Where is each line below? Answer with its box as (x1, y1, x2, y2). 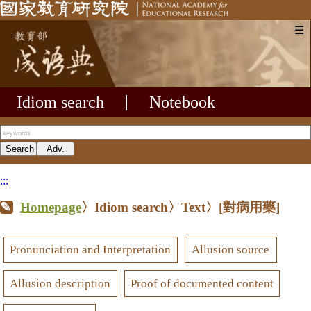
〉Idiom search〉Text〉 (81, 199, 219, 215)
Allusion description (10, 276, 111, 290)
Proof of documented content (130, 276, 274, 290)
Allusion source (192, 243, 270, 256)
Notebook (149, 92, 215, 111)
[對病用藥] (219, 199, 280, 215)
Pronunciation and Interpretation (10, 243, 171, 256)
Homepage (20, 199, 82, 215)
